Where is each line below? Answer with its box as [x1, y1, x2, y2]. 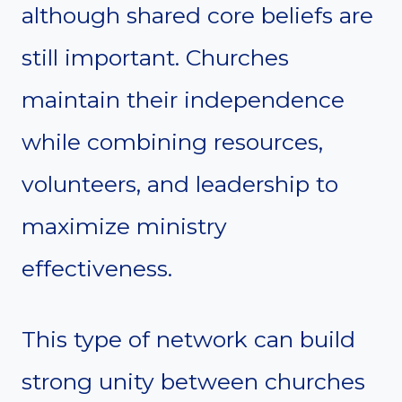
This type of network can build [22, 325, 355, 353]
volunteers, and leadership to [22, 170, 338, 197]
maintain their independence [22, 85, 345, 113]
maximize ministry [22, 212, 227, 240]
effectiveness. [22, 254, 172, 282]
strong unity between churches [22, 367, 365, 395]
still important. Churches [22, 43, 289, 71]
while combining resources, [22, 127, 323, 155]
